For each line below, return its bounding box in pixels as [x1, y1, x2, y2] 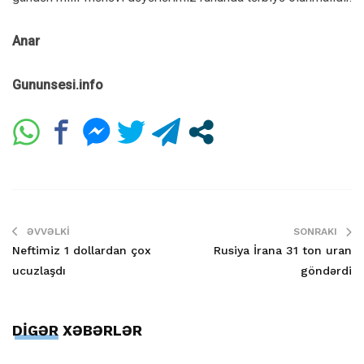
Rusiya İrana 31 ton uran [214, 243, 352, 257]
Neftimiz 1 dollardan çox [12, 243, 151, 257]
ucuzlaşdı [12, 263, 66, 277]
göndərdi [301, 263, 352, 277]
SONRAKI [293, 225, 337, 237]
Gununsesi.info [12, 76, 103, 93]
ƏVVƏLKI [27, 225, 70, 237]
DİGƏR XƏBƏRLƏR [12, 321, 142, 339]
